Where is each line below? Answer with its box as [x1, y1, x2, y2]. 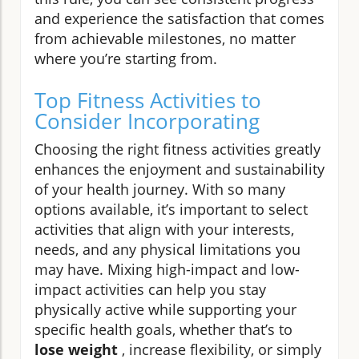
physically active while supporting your [34, 299, 296, 319]
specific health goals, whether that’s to [34, 319, 292, 339]
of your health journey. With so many [34, 179, 285, 199]
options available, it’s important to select [34, 199, 308, 219]
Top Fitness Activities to [34, 85, 261, 115]
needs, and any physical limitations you [34, 239, 301, 259]
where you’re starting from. [34, 48, 217, 68]
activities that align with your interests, [34, 219, 294, 239]
